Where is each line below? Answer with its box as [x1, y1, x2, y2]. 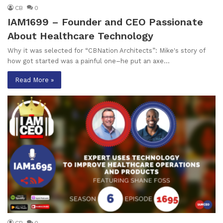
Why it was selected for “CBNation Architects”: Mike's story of [7, 46, 205, 54]
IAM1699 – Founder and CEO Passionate [7, 15, 203, 28]
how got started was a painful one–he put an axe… [7, 57, 170, 65]
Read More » [15, 76, 54, 84]
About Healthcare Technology [7, 29, 153, 42]
